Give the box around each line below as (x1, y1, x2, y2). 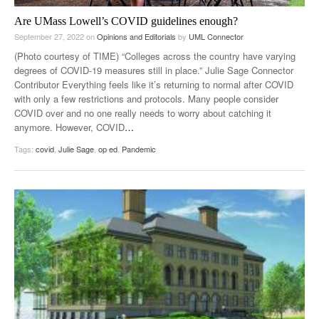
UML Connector (189, 31, 244, 43)
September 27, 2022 (14, 31, 86, 43)
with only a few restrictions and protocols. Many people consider (14, 92, 278, 106)
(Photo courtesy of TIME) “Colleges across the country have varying (14, 49, 296, 63)
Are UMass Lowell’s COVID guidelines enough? (14, 15, 238, 28)
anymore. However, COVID (14, 120, 125, 135)
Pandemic (122, 143, 156, 155)
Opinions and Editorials (97, 31, 176, 43)
